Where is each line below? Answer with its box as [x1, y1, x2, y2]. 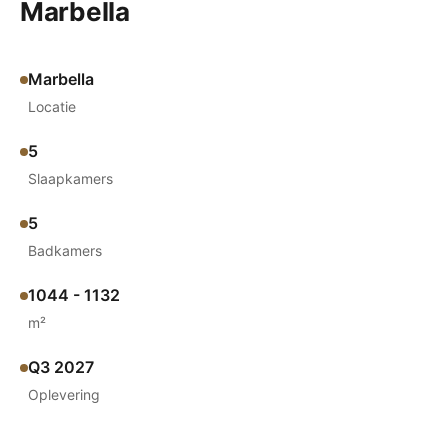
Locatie [28, 98, 76, 115]
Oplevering [28, 386, 100, 403]
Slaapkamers [28, 170, 113, 187]
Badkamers [28, 242, 102, 259]
